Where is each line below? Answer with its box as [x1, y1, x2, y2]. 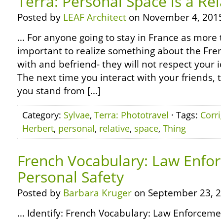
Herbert [22, 122, 54, 134]
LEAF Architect [63, 11, 126, 24]
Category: [22, 109, 64, 121]
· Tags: [169, 109, 200, 121]
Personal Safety [17, 167, 124, 187]
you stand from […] [17, 84, 101, 97]
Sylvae [64, 109, 90, 121]
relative [99, 122, 130, 134]
